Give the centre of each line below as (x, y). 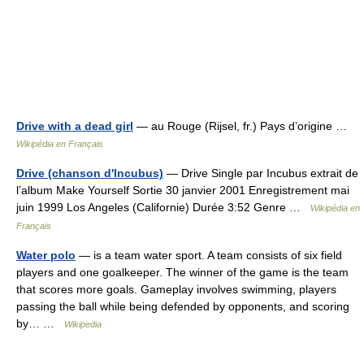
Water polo (46, 256)
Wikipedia (83, 325)
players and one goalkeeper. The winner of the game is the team (182, 273)
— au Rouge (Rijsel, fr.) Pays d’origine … (243, 126)
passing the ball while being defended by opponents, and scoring (183, 307)
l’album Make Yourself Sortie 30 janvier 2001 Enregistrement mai (183, 191)
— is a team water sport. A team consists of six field (209, 256)
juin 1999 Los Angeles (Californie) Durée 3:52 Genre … (163, 208)
